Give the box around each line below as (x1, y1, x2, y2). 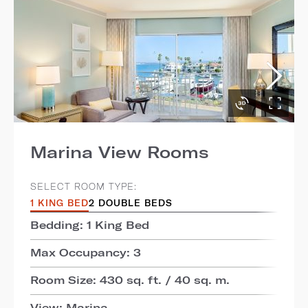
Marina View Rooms (30, 141, 209, 162)
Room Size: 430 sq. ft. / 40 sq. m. (30, 272, 230, 286)
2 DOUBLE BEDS (89, 197, 173, 208)
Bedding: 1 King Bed (30, 217, 149, 231)
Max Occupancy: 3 (30, 245, 141, 258)
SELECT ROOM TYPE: (30, 181, 137, 191)
